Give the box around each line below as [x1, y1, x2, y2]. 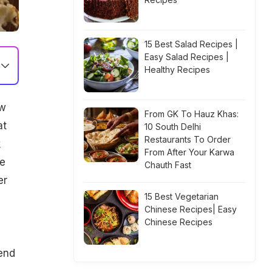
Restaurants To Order [144, 134, 231, 144]
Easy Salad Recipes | [144, 52, 229, 62]
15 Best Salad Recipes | [144, 39, 238, 49]
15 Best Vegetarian [144, 191, 219, 202]
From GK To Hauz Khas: [144, 109, 239, 119]
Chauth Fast [144, 160, 191, 170]
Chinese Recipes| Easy [144, 204, 237, 214]
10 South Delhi [144, 121, 201, 132]
